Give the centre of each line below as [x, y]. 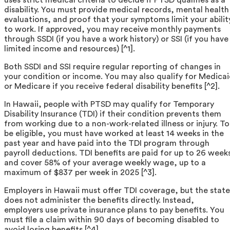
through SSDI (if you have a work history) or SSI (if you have [116, 39]
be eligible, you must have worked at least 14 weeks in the [114, 133]
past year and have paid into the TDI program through [107, 143]
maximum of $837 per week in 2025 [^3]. [80, 172]
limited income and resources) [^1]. [70, 49]
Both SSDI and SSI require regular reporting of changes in [112, 66]
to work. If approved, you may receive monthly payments [112, 29]
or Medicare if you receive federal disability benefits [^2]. [112, 86]
